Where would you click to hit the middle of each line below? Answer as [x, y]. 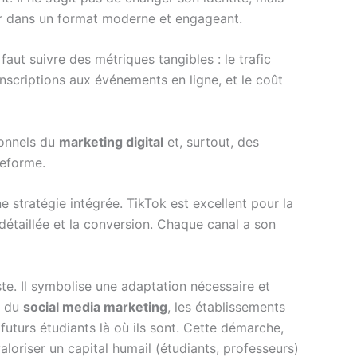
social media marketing [95, 306]
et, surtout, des [211, 141]
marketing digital [111, 141]
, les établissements [226, 306]
